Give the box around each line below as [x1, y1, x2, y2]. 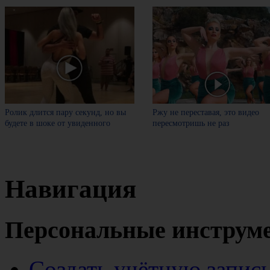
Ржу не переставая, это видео [152, 108, 260, 118]
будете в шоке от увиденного [5, 119, 110, 128]
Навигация [5, 175, 136, 204]
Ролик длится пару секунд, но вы [5, 108, 126, 118]
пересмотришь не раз [152, 119, 230, 128]
